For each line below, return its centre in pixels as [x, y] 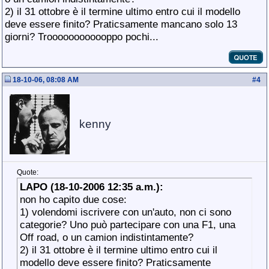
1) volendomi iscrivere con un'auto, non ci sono [125, 212]
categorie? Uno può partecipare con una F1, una [128, 225]
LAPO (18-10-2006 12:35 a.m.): [92, 187]
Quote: [28, 172]
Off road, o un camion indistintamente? [107, 237]
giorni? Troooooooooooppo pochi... [82, 37]
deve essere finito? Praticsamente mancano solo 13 [121, 24]
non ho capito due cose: [73, 199]
